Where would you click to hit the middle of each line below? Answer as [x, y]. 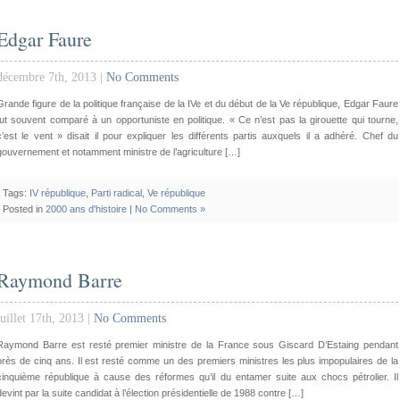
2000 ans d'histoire [86, 209]
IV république [58, 193]
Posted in [24, 209]
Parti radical [117, 193]
